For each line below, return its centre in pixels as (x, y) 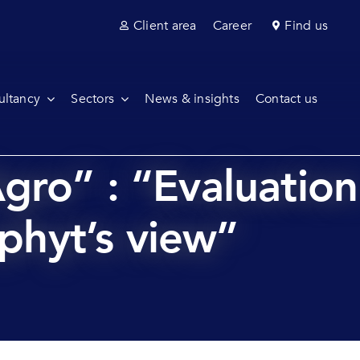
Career (232, 26)
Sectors (93, 99)
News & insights (192, 99)
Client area (165, 26)
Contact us (286, 99)
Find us (307, 26)
